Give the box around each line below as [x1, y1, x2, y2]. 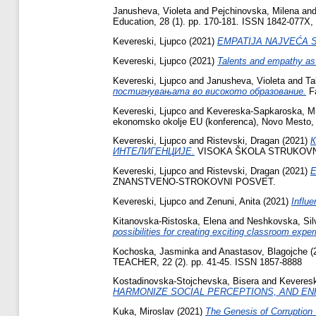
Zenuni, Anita [207, 195, 260, 207]
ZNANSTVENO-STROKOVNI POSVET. [113, 176, 276, 188]
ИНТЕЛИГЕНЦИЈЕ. [113, 146, 195, 157]
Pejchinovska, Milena [212, 6, 299, 17]
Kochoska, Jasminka [113, 245, 199, 257]
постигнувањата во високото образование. [113, 85, 306, 97]
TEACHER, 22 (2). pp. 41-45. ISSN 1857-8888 [113, 256, 302, 267]
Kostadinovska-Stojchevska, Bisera [113, 276, 259, 287]
